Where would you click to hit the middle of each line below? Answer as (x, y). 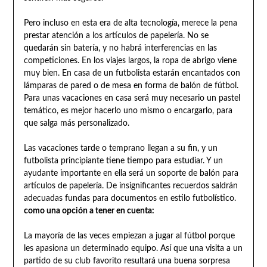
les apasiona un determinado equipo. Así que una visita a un (133, 248)
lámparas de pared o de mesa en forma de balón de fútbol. (131, 86)
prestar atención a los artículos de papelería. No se (116, 35)
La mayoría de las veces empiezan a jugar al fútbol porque (129, 236)
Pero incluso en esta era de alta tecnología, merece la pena (130, 23)
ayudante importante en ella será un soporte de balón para (131, 173)
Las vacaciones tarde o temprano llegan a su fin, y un (120, 148)
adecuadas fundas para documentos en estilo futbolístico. (130, 198)
